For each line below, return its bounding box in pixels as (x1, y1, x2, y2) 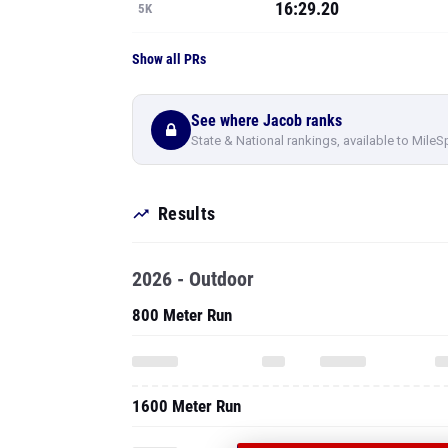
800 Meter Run (132, 305, 232, 325)
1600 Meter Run (132, 396, 241, 416)
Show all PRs (132, 51, 206, 67)
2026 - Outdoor (132, 267, 254, 291)
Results (158, 203, 216, 224)
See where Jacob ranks (191, 110, 342, 130)
